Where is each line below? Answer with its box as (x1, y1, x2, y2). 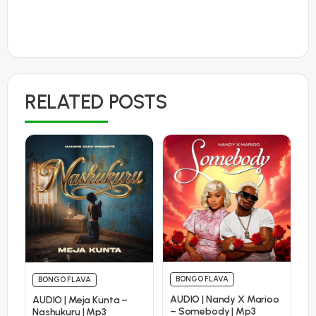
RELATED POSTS (25, 89, 167, 114)
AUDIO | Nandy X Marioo (170, 293, 279, 305)
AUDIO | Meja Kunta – (32, 293, 128, 306)
